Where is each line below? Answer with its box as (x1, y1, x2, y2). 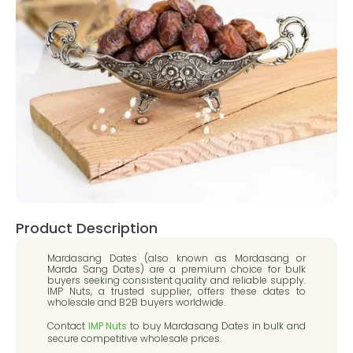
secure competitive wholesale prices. (47, 332, 221, 346)
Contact (47, 319, 88, 333)
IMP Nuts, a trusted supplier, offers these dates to (47, 284, 306, 298)
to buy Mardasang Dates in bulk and (127, 319, 307, 333)
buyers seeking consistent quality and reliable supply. (47, 273, 306, 287)
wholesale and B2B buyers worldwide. (47, 295, 225, 309)
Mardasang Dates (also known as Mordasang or (47, 251, 306, 265)
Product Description (16, 218, 158, 238)
